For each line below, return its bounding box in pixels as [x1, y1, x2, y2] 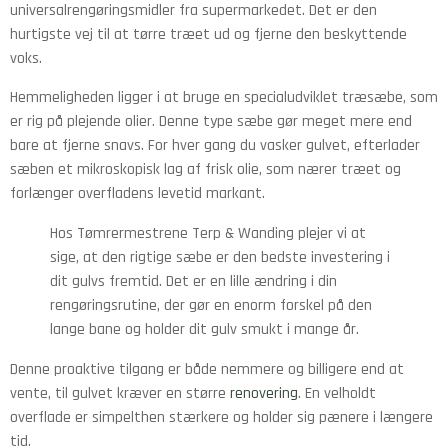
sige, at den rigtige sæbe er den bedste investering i [50, 246, 390, 268]
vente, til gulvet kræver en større [10, 382, 230, 404]
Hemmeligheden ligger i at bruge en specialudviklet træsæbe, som [10, 86, 438, 108]
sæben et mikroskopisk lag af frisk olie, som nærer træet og [10, 158, 401, 180]
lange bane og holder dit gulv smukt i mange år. [50, 318, 359, 340]
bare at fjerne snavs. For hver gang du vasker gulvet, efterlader [10, 134, 420, 156]
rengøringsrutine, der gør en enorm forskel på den [50, 294, 372, 316]
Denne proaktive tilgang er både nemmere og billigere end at [10, 358, 404, 380]
